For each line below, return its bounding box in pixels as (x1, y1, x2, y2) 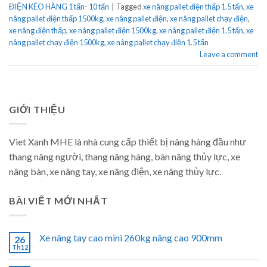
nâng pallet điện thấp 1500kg (9, 13, 103, 23)
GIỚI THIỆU (9, 103, 66, 115)
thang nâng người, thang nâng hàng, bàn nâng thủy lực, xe (9, 151, 240, 163)
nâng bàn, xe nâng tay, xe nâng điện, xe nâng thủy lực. (9, 166, 221, 178)
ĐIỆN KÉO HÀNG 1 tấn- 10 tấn (9, 1, 109, 11)
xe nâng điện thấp (9, 25, 66, 35)
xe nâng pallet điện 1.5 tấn (159, 25, 243, 35)
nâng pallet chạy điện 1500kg (9, 37, 104, 47)
